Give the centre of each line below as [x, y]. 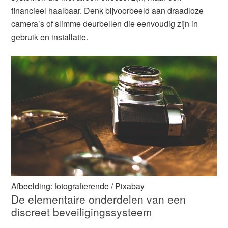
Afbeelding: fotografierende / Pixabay [78, 186]
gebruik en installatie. [50, 37]
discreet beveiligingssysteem [82, 211]
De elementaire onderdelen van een [99, 199]
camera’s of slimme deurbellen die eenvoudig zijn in [105, 24]
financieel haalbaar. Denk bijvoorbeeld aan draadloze [108, 10]
